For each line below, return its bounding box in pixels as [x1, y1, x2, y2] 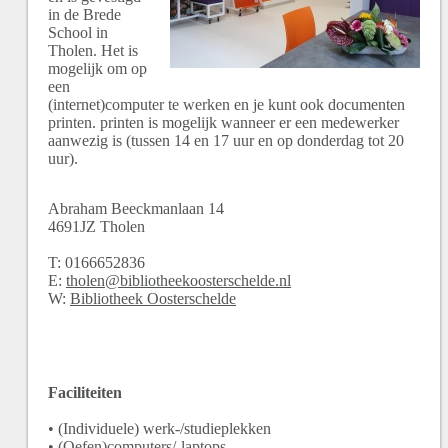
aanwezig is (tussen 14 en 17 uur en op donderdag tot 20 [48, 132, 404, 149]
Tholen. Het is [48, 42, 138, 59]
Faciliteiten [48, 384, 122, 401]
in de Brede [48, 6, 121, 23]
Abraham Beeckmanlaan [48, 200, 204, 217]
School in [48, 24, 108, 41]
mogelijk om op [48, 60, 147, 77]
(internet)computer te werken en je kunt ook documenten [48, 96, 405, 113]
